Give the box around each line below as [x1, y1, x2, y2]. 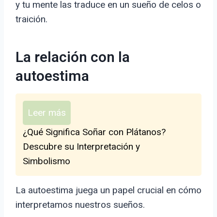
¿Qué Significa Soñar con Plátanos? [23, 126, 166, 138]
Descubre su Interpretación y [23, 141, 140, 153]
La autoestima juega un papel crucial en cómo [15, 185, 201, 196]
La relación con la [15, 47, 130, 69]
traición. [15, 14, 47, 25]
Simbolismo [23, 155, 70, 167]
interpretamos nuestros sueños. [15, 199, 145, 211]
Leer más [28, 107, 66, 119]
